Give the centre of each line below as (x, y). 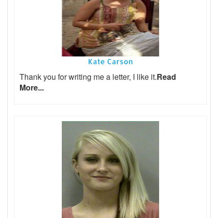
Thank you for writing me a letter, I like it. (88, 77)
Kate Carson (110, 62)
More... (32, 88)
